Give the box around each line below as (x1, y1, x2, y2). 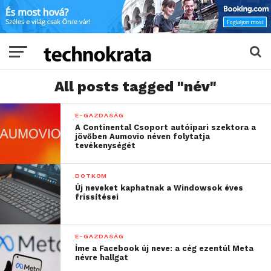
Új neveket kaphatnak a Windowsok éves (75, 183, 244, 193)
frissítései (75, 192, 119, 202)
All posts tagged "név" (54, 78, 217, 96)
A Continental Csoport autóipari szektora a (75, 123, 256, 132)
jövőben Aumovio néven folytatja (75, 132, 211, 142)
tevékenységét (75, 141, 136, 151)
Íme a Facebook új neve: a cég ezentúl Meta (75, 244, 254, 253)
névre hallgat (75, 253, 129, 263)
